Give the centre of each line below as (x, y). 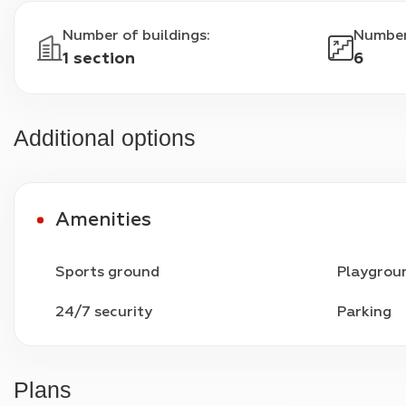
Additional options (112, 138)
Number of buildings (135, 35)
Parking (364, 312)
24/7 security (104, 312)
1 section (99, 58)
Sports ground (107, 272)
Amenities (111, 219)
